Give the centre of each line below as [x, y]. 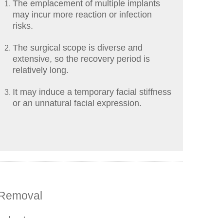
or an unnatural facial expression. [77, 103]
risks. [23, 26]
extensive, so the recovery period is [81, 59]
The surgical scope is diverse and [78, 48]
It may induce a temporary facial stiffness [92, 92]
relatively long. [41, 70]
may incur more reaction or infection [82, 15]
